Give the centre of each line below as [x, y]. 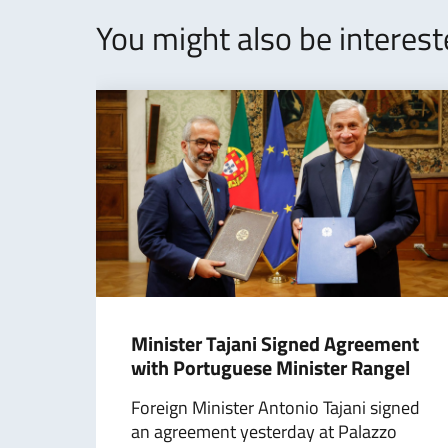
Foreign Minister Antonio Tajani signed [275, 407]
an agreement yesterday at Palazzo [264, 431]
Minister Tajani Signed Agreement [275, 343]
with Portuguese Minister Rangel [270, 367]
